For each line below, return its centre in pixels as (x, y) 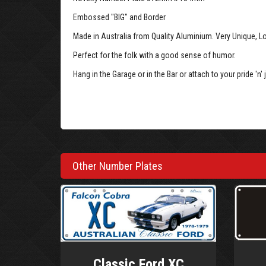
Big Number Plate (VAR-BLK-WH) (142, 92)
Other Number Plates (118, 166)
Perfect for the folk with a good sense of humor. (154, 55)
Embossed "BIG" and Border (119, 17)
